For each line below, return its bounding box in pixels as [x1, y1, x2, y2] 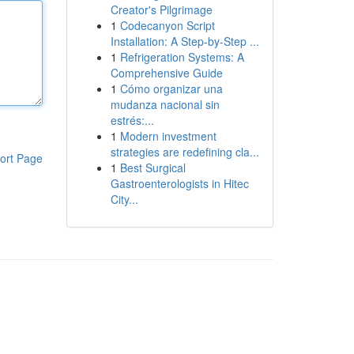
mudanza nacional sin [110, 96, 220, 112]
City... [110, 191, 138, 207]
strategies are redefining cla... [110, 144, 259, 160]
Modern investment [119, 128, 217, 144]
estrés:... [110, 112, 154, 128]
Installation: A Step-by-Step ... [110, 33, 259, 49]
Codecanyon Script [119, 17, 215, 33]
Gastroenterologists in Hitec [110, 175, 249, 191]
